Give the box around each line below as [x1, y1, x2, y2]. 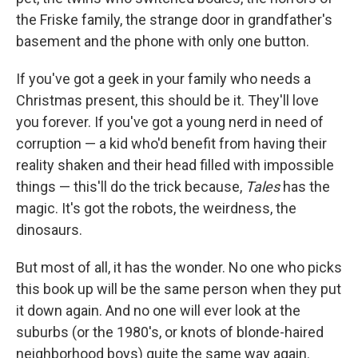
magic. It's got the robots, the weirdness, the [16, 200, 296, 217]
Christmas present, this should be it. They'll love [16, 92, 319, 109]
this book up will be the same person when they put [16, 280, 341, 298]
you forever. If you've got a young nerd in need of [16, 113, 324, 131]
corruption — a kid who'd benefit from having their [16, 135, 327, 153]
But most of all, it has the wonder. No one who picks [16, 259, 342, 276]
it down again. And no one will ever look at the [16, 302, 300, 320]
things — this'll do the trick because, [16, 178, 245, 196]
